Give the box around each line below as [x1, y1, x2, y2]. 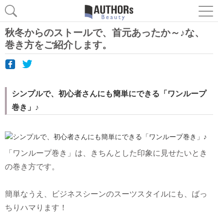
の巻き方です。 [5, 162, 59, 171]
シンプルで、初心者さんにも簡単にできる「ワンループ [12, 90, 206, 98]
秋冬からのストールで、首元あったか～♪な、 [5, 27, 204, 38]
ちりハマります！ [5, 203, 67, 212]
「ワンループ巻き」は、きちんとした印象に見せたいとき [5, 148, 207, 157]
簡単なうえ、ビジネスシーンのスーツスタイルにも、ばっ [5, 189, 207, 198]
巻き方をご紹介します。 [5, 39, 112, 50]
